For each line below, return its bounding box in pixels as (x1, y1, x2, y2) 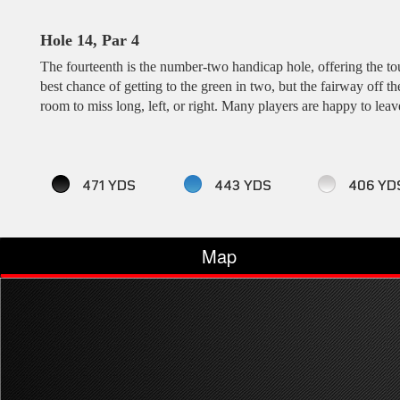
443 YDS (211, 179, 271, 193)
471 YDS (79, 179, 136, 193)
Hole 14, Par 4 (40, 31, 139, 49)
